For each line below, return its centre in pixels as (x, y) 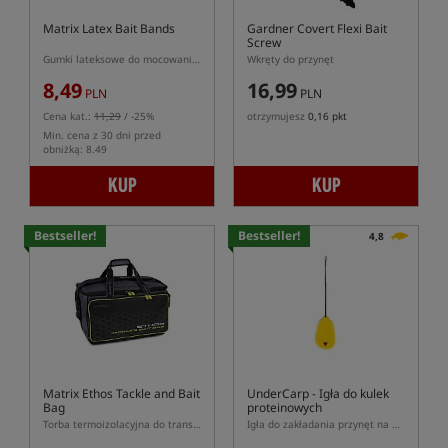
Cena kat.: (68, 116)
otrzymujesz (277, 116)
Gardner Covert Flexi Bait (317, 28)
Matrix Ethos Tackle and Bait (121, 393)
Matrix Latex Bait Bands (109, 28)
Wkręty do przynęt (290, 59)
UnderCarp (278, 393)
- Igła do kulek (349, 393)
